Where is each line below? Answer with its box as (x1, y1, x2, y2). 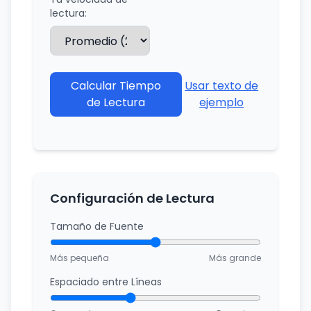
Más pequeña (50, 252, 109, 264)
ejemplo (199, 94, 244, 110)
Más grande (209, 252, 261, 264)
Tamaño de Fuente (50, 219, 144, 233)
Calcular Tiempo (71, 78, 162, 94)
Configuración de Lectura (50, 190, 215, 207)
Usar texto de (185, 78, 259, 94)
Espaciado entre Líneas (50, 275, 162, 289)
